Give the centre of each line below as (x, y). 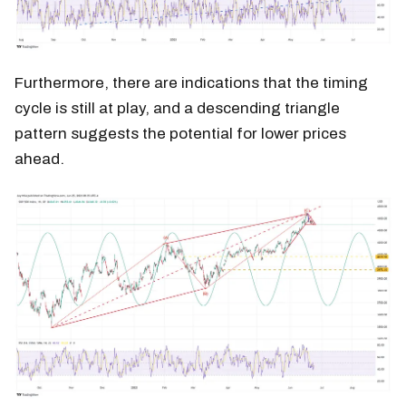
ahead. (39, 159)
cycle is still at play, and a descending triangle (177, 109)
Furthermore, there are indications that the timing (191, 83)
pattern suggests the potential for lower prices (180, 134)
